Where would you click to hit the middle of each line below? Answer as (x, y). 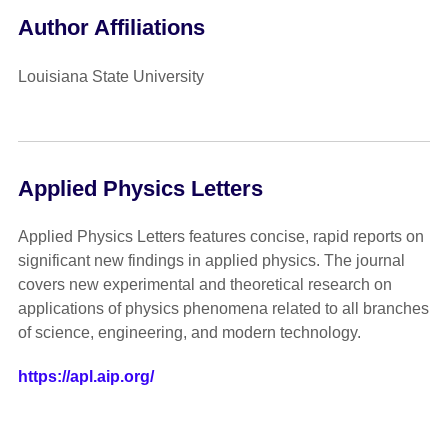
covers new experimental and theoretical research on (204, 285)
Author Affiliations (111, 28)
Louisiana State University (110, 76)
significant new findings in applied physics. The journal (211, 261)
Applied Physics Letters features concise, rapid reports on (220, 237)
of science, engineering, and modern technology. (189, 333)
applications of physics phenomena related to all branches (223, 309)
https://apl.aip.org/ (85, 377)
